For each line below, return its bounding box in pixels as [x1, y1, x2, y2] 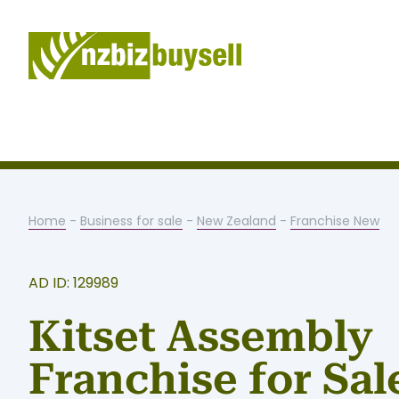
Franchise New [290, 211, 379, 230]
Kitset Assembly [28, 311, 373, 362]
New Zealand [197, 211, 276, 230]
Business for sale [80, 211, 183, 230]
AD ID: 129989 [28, 272, 118, 293]
